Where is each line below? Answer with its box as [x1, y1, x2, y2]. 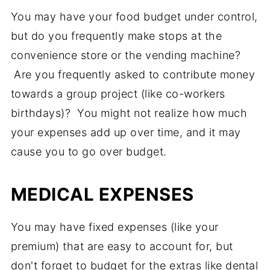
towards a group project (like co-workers [10, 87, 225, 101]
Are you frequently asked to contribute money [10, 68, 256, 81]
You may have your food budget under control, [10, 10, 258, 24]
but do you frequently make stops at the [10, 30, 222, 43]
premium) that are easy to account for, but [10, 240, 233, 253]
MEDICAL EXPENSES [10, 184, 194, 206]
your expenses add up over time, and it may [10, 126, 241, 139]
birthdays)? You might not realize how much [10, 107, 248, 120]
